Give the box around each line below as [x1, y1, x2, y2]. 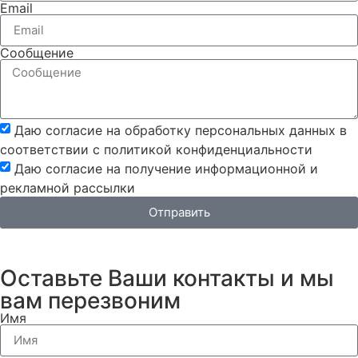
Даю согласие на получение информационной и [14, 160, 318, 177]
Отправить [148, 205, 210, 221]
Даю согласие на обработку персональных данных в [14, 121, 347, 138]
